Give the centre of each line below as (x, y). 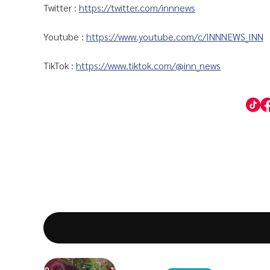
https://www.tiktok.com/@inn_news (148, 65)
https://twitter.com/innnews (137, 8)
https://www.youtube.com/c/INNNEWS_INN (175, 36)
